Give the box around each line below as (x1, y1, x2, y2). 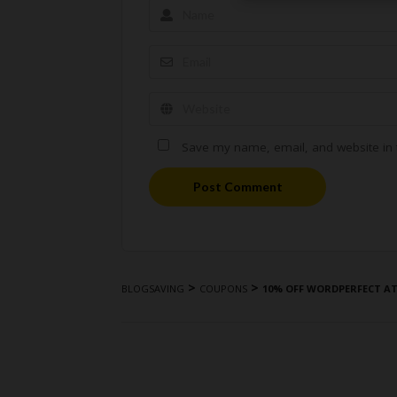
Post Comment (192, 179, 283, 194)
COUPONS (199, 281, 247, 295)
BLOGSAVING (121, 281, 184, 295)
